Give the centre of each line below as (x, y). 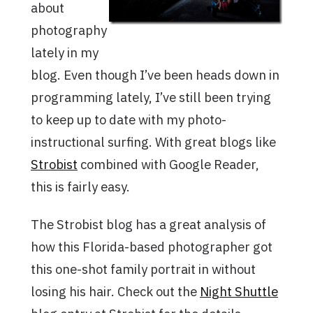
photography (69, 30)
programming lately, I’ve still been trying (151, 97)
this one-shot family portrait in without (143, 269)
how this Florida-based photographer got (152, 247)
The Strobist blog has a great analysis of (148, 224)
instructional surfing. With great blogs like (153, 142)
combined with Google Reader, (168, 164)
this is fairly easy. (80, 187)
